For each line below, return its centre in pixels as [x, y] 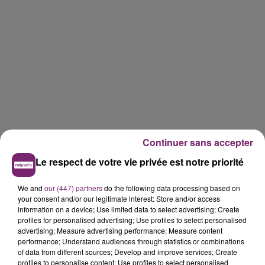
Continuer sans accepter [198, 142]
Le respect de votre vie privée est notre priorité [140, 162]
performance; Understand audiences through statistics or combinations [131, 241]
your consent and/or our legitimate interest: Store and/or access [119, 198]
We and [31, 188]
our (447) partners [73, 188]
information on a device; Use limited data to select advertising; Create [129, 209]
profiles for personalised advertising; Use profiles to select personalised [132, 220]
